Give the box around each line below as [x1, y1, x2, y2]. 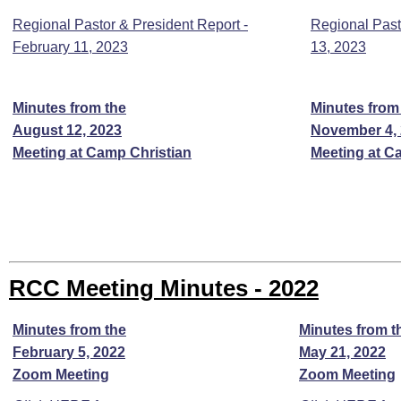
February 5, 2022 [13, 345, 125, 360]
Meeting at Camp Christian [13, 145, 192, 160]
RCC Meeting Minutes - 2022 [9, 276, 319, 301]
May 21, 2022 [299, 345, 386, 360]
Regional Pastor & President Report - [13, 17, 248, 32]
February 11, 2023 [13, 39, 128, 55]
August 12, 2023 [13, 123, 122, 138]
